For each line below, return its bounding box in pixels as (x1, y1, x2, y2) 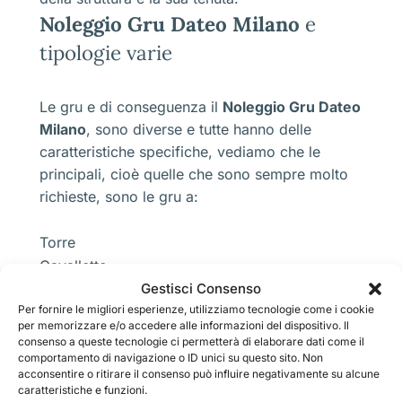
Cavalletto (39, 256, 108, 275)
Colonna (39, 279, 96, 298)
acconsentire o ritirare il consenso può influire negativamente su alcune (18, 367, 380, 380)
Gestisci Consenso (141, 280, 261, 297)
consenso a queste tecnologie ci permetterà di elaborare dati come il (18, 335, 364, 348)
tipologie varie (39, 39, 172, 66)
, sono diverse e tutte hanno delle (86, 119, 311, 138)
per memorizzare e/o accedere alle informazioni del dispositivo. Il (18, 319, 349, 332)
